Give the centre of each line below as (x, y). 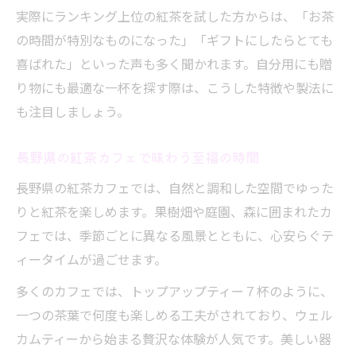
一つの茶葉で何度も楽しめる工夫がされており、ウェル (174, 315)
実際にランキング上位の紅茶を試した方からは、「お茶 (175, 16)
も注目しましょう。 (73, 111)
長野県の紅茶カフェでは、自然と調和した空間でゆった (175, 188)
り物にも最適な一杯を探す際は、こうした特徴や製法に (175, 87)
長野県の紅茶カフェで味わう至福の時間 (137, 157)
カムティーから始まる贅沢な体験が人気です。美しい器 (174, 339)
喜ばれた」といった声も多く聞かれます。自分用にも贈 (174, 64)
